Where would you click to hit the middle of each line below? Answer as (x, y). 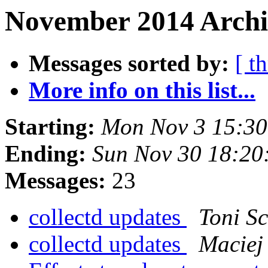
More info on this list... (142, 90)
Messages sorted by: (129, 63)
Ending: (45, 154)
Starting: (50, 127)
